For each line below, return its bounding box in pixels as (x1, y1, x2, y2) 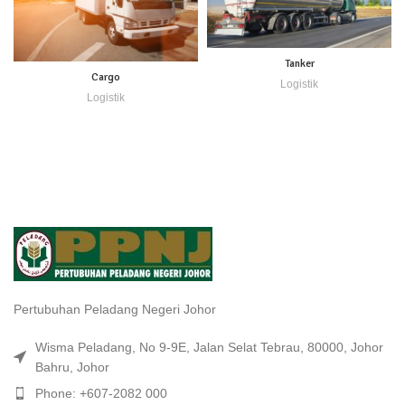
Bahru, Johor (35, 359, 109, 374)
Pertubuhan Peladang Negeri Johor (14, 301, 216, 316)
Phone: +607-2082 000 (35, 385, 167, 400)
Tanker (284, 56, 315, 71)
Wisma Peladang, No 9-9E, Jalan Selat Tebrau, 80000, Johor (35, 339, 383, 354)
